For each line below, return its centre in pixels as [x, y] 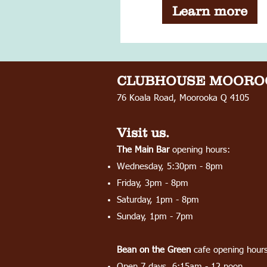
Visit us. [143, 132]
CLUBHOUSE [161, 80]
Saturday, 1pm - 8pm [158, 200]
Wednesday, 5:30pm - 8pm [170, 166]
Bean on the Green [154, 250]
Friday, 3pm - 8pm [154, 183]
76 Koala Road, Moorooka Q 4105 [183, 98]
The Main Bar [145, 150]
